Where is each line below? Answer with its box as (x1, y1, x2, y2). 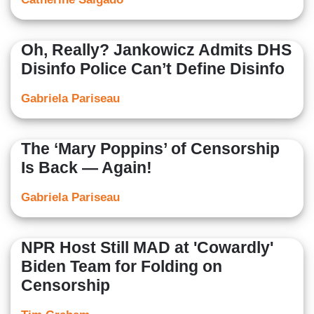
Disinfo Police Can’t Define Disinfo (21, 60, 285, 78)
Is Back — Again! (21, 158, 152, 177)
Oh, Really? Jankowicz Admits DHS (21, 41, 292, 60)
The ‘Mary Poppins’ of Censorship (21, 139, 280, 158)
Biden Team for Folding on (21, 257, 222, 276)
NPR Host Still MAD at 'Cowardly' (21, 238, 273, 257)
